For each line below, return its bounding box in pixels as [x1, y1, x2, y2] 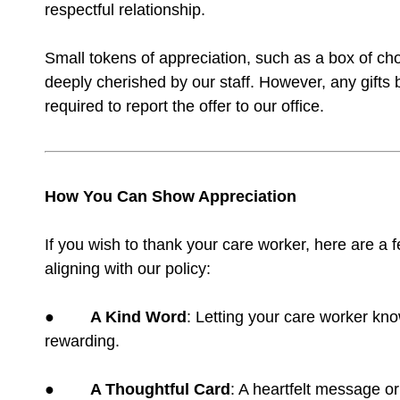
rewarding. [45, 332, 120, 350]
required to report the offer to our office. [45, 97, 324, 115]
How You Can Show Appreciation [45, 187, 296, 205]
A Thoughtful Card [90, 380, 230, 398]
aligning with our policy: [45, 260, 211, 278]
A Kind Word [90, 308, 187, 326]
